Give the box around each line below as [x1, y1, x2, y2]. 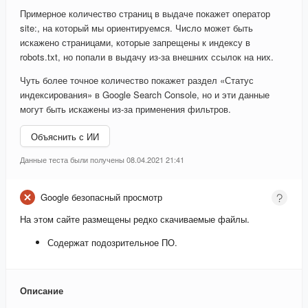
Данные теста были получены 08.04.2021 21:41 [20, 154, 184, 166]
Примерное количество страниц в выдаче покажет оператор [20, 7, 270, 21]
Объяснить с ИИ [31, 129, 99, 143]
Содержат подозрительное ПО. [47, 236, 177, 250]
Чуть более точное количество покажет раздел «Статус [20, 74, 254, 87]
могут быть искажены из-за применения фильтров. [20, 102, 231, 116]
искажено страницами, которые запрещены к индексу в [20, 36, 250, 49]
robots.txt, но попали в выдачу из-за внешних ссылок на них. [20, 50, 274, 64]
